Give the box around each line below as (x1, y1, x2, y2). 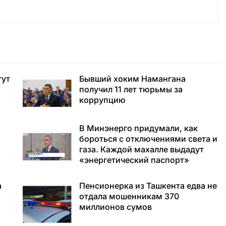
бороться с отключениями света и (79, 133, 217, 144)
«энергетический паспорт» (79, 154, 189, 165)
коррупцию (79, 95, 126, 105)
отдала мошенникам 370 (79, 191, 179, 201)
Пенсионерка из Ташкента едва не (79, 180, 217, 191)
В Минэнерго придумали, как (79, 123, 198, 133)
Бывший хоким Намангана (79, 74, 186, 84)
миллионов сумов (79, 201, 152, 212)
